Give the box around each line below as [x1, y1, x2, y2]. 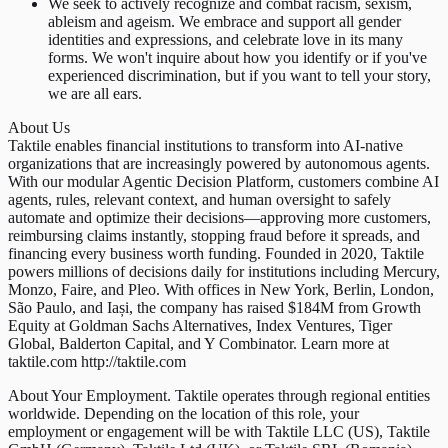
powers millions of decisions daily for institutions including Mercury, [8, 262, 440, 280]
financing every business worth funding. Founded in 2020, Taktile [8, 244, 424, 262]
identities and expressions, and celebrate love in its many [48, 30, 403, 48]
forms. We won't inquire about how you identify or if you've [48, 48, 427, 66]
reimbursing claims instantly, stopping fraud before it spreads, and [8, 226, 420, 244]
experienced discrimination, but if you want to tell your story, [48, 66, 431, 84]
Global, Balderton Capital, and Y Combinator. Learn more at [8, 334, 389, 352]
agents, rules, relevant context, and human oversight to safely [8, 190, 391, 208]
